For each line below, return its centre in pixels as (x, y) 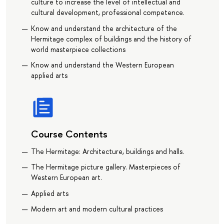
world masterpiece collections (78, 49)
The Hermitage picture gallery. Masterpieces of (105, 167)
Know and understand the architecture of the (104, 28)
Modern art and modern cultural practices (97, 209)
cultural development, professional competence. (107, 12)
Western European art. (66, 177)
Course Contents (69, 134)
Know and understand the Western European (102, 65)
